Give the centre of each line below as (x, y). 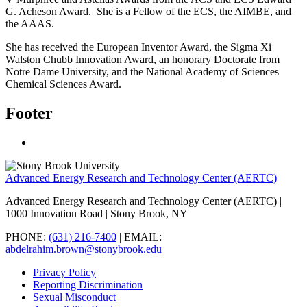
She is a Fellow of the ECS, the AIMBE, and (194, 11)
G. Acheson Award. (50, 11)
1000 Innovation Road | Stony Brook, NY (97, 213)
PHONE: (27, 236)
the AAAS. (30, 23)
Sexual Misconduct (74, 297)
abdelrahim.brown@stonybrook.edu (84, 249)
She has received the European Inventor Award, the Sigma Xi (138, 47)
